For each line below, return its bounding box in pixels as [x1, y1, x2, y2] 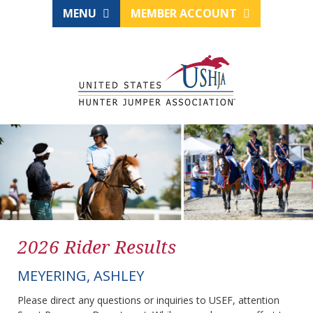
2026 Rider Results [17, 234, 176, 260]
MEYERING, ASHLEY [17, 266, 144, 286]
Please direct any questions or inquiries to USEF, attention [17, 293, 279, 307]
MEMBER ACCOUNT [131, 6, 240, 21]
